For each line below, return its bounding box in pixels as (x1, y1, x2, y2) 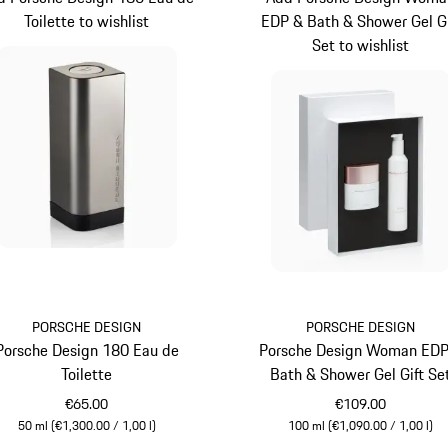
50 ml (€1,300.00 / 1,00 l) (17, 415, 156, 435)
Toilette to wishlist (24, 9, 150, 34)
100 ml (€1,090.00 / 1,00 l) (288, 415, 434, 435)
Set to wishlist (312, 33, 410, 58)
